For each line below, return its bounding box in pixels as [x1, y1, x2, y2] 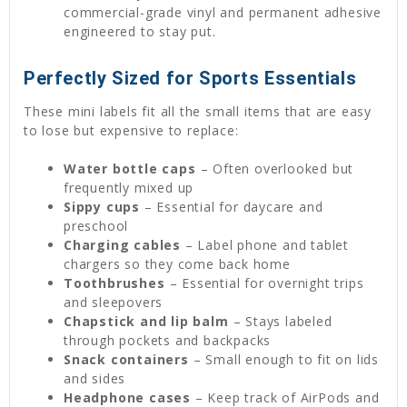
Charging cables [64, 236, 182, 253]
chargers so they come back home [64, 255, 291, 273]
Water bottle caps [64, 160, 196, 177]
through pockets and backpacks [64, 332, 272, 349]
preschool [64, 217, 129, 234]
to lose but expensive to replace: [24, 122, 239, 139]
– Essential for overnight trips [164, 274, 364, 292]
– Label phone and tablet [181, 236, 350, 253]
